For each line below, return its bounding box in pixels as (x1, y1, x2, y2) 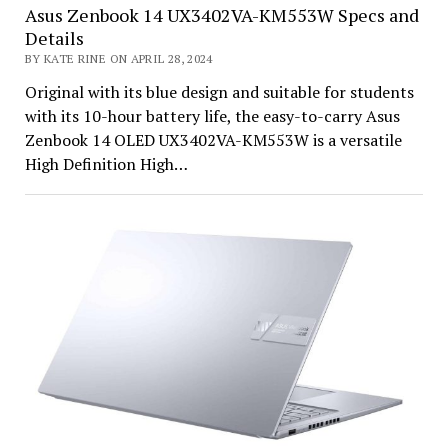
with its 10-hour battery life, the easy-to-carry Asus (24, 104, 400, 127)
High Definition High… (24, 152, 188, 175)
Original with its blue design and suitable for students (24, 80, 414, 103)
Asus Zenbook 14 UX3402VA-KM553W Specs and (24, 2, 419, 27)
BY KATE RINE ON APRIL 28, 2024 (24, 50, 213, 66)
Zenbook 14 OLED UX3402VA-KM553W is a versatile (24, 128, 402, 151)
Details (24, 25, 84, 50)
